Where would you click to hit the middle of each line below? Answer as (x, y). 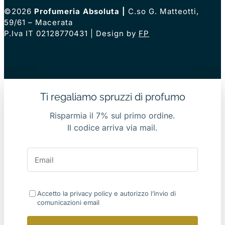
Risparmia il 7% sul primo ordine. (113, 116)
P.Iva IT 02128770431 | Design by (71, 34)
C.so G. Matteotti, (163, 12)
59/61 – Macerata (38, 23)
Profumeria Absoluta (77, 12)
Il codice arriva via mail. (113, 128)
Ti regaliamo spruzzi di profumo (113, 97)
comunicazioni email (68, 203)
